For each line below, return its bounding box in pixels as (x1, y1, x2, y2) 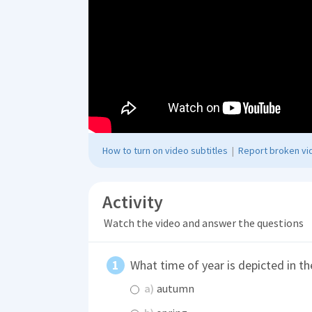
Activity (102, 189, 163, 213)
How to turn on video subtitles (102, 143, 228, 157)
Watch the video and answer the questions (103, 215, 304, 230)
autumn (155, 281, 194, 296)
